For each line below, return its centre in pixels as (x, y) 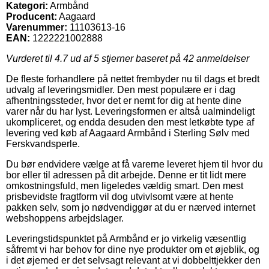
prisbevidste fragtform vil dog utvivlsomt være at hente (120, 196)
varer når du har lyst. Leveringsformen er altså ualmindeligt (130, 111)
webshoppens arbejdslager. (65, 218)
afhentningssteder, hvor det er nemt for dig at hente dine (124, 100)
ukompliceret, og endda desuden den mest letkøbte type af (130, 122)
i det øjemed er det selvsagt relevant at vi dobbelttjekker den (133, 260)
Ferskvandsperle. (43, 144)
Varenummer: (37, 27)
